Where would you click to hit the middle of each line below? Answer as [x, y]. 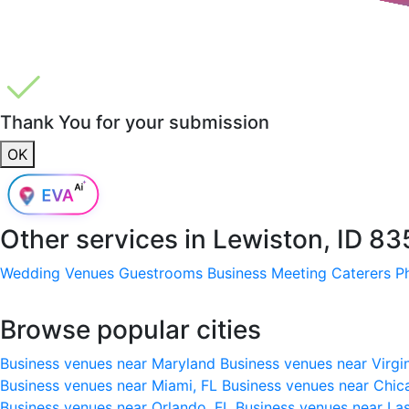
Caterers [361, 273]
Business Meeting [267, 273]
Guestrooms [161, 273]
